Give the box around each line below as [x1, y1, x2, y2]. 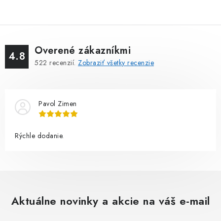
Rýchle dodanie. [15, 131, 64, 141]
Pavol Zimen [38, 99, 77, 109]
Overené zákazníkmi [35, 43, 131, 58]
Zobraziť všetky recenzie [78, 58, 154, 68]
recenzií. [47, 58, 78, 68]
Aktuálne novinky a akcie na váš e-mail [11, 193, 210, 209]
